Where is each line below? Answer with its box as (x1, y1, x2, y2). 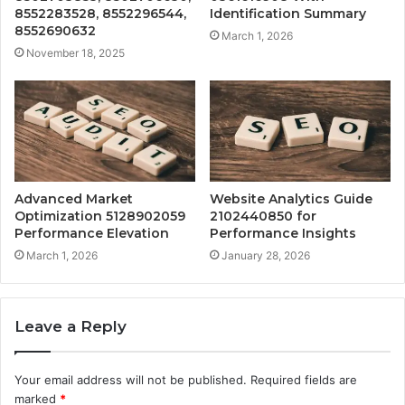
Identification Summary (210, 5, 366, 22)
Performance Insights (210, 225, 356, 242)
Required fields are (250, 372, 357, 388)
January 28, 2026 (221, 249, 310, 263)
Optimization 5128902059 (14, 208, 185, 225)
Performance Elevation (14, 225, 169, 242)
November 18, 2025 (26, 45, 125, 60)
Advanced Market (14, 191, 133, 208)
